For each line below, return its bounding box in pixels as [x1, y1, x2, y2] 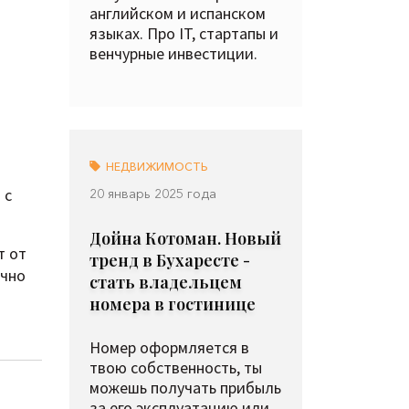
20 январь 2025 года [89, 185, 216, 202]
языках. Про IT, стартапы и [89, 23, 278, 44]
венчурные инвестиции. [89, 43, 257, 64]
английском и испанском [89, 3, 266, 24]
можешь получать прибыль [89, 377, 281, 398]
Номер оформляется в [89, 337, 249, 358]
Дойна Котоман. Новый [89, 227, 281, 249]
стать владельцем [89, 271, 242, 293]
